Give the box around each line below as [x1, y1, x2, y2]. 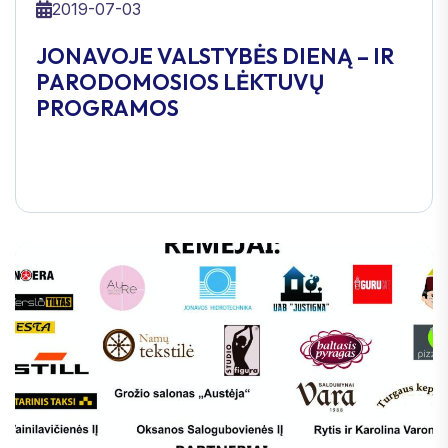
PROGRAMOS [36, 93, 179, 122]
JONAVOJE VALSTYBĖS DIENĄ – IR [36, 41, 394, 70]
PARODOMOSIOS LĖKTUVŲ [36, 67, 324, 96]
